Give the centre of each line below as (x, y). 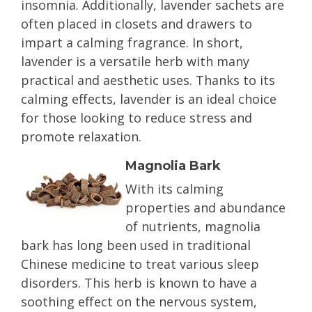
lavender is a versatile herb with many (135, 61)
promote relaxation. (81, 136)
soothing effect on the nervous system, (139, 302)
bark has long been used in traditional (136, 245)
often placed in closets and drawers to (136, 24)
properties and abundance (205, 208)
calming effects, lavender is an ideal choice (149, 99)
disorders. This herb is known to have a (139, 283)
